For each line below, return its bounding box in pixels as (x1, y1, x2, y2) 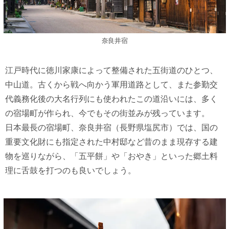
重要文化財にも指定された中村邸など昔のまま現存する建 (5, 138, 218, 147)
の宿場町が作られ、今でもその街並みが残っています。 (5, 109, 210, 118)
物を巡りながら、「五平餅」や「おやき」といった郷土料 (5, 152, 218, 161)
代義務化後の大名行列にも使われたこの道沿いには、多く (5, 95, 218, 104)
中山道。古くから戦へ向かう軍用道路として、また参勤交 (5, 80, 218, 89)
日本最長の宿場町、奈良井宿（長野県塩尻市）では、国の (5, 123, 218, 132)
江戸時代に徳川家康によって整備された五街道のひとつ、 (5, 66, 218, 75)
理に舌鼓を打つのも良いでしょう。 (5, 166, 136, 175)
